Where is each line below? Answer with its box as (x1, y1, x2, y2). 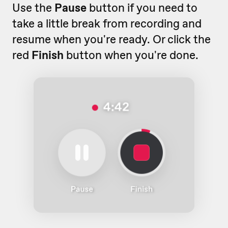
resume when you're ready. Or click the (12, 31, 211, 47)
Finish (32, 47, 64, 63)
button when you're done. (64, 47, 198, 63)
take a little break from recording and (12, 15, 202, 31)
